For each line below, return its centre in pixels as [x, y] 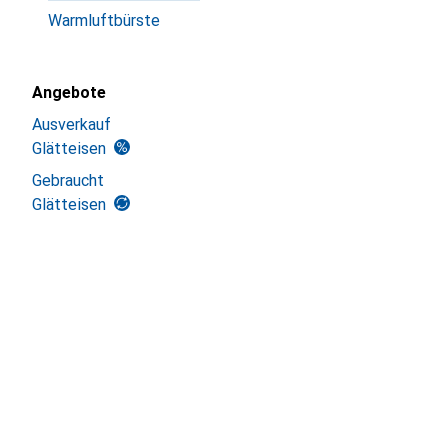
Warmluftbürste [104, 20]
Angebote [69, 92]
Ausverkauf [71, 124]
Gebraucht [68, 180]
